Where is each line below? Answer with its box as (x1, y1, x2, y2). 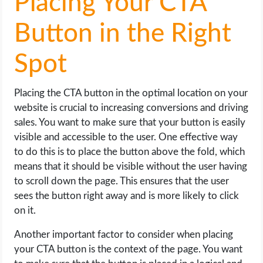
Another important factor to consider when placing (14, 230, 234, 240)
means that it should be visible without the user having (14, 161, 248, 171)
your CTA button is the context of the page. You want (14, 244, 243, 254)
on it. (14, 205, 36, 215)
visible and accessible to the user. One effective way (14, 132, 238, 142)
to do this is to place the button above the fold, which (14, 147, 245, 157)
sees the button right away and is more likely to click (14, 191, 240, 201)
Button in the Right (14, 21, 232, 47)
